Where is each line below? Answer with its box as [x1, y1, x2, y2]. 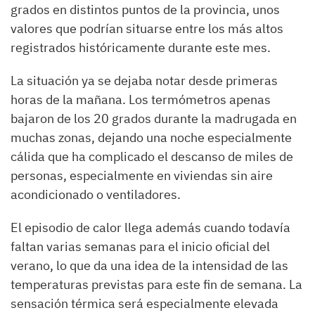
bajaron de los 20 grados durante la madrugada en [11, 110, 297, 127]
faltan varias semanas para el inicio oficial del [11, 238, 270, 255]
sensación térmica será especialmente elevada [11, 295, 278, 312]
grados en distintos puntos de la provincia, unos [11, 1, 280, 18]
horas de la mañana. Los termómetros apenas [11, 91, 271, 108]
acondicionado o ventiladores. [11, 186, 181, 203]
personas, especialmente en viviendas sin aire [11, 167, 273, 184]
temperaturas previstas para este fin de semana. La [11, 276, 302, 293]
